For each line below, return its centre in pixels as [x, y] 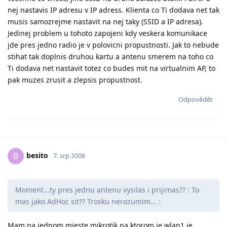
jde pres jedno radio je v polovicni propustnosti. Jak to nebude [113, 45]
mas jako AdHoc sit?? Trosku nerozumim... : [88, 201]
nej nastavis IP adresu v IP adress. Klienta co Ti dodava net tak [113, 10]
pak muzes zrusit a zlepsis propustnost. [75, 80]
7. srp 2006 [69, 155]
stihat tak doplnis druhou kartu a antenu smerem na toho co [110, 56]
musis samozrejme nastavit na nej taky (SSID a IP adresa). [105, 21]
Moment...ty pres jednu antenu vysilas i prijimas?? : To [107, 190]
